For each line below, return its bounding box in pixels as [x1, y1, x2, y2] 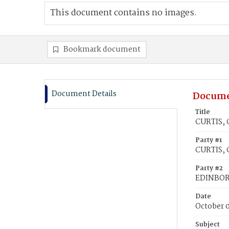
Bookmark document [63, 43, 141, 56]
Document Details [52, 88, 117, 100]
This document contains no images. [50, 6, 197, 20]
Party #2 [195, 163, 223, 174]
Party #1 [195, 135, 222, 146]
